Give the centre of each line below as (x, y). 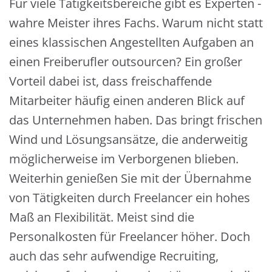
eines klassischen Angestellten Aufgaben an (131, 42)
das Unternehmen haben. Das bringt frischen (136, 120)
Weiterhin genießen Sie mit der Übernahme (130, 178)
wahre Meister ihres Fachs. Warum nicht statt (136, 23)
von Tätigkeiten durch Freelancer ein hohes (130, 198)
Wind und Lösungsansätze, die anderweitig (128, 139)
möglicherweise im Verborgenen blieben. (124, 159)
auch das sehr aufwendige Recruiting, (114, 256)
